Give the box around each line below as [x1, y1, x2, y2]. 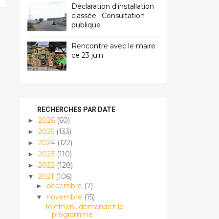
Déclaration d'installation [71, 2, 154, 11]
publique [71, 21, 101, 29]
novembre [46, 193, 84, 201]
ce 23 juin [71, 51, 103, 60]
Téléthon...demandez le [44, 202, 124, 211]
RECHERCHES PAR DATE [37, 106, 115, 113]
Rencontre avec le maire [71, 42, 155, 50]
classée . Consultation [71, 11, 145, 20]
